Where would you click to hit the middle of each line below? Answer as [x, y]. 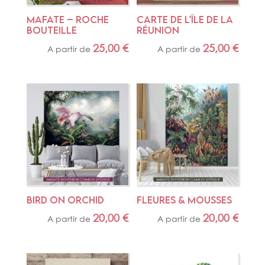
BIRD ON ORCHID [65, 200]
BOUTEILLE [51, 30]
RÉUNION [158, 30]
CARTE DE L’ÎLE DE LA [185, 20]
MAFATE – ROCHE [67, 20]
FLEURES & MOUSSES [185, 200]
